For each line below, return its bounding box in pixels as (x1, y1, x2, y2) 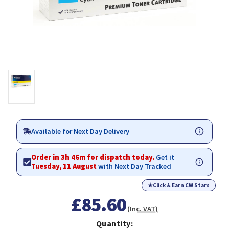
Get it (156, 153, 174, 163)
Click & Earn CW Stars (153, 181, 210, 189)
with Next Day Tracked (97, 162, 171, 171)
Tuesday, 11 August (31, 162, 97, 171)
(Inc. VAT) (127, 204, 158, 214)
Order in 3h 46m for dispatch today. (31, 153, 156, 163)
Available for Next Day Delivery (31, 126, 129, 136)
